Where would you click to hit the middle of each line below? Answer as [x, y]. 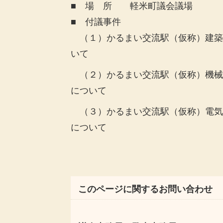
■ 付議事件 [96, 22]
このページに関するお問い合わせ [145, 189]
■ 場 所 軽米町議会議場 [132, 6]
